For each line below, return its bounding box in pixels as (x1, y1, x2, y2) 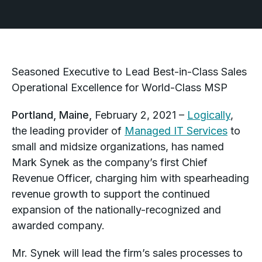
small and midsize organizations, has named (12, 140, 224, 153)
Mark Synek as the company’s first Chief (12, 156, 208, 168)
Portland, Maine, (12, 109, 92, 121)
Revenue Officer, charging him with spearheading (12, 172, 249, 184)
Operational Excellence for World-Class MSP (12, 81, 227, 94)
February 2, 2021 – (92, 109, 187, 121)
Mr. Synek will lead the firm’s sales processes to (12, 247, 243, 259)
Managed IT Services (125, 125, 227, 137)
